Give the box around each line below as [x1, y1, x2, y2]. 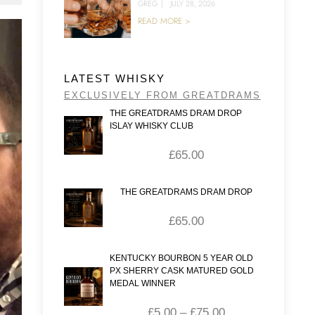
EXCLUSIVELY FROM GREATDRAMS [63, 89, 261, 101]
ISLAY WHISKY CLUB [109, 120, 193, 131]
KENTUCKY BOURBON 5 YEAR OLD [109, 252, 253, 263]
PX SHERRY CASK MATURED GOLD [109, 265, 254, 276]
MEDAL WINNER [109, 278, 176, 288]
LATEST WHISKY [63, 72, 165, 84]
